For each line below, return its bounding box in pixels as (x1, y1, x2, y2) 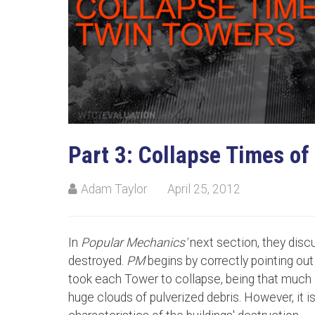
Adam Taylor (81, 181, 147, 196)
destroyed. (68, 253, 127, 268)
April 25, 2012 (167, 181, 240, 196)
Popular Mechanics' (81, 235, 187, 250)
